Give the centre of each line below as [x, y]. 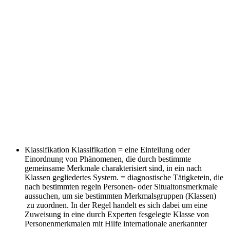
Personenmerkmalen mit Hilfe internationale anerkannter [116, 223]
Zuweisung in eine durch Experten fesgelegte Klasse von [117, 214]
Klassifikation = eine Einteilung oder [131, 149]
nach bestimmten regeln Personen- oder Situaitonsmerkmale [121, 186]
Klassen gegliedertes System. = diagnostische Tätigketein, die [124, 177]
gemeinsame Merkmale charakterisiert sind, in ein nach [113, 168]
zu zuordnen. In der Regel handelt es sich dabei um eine [116, 205]
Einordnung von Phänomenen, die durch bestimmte [108, 159]
